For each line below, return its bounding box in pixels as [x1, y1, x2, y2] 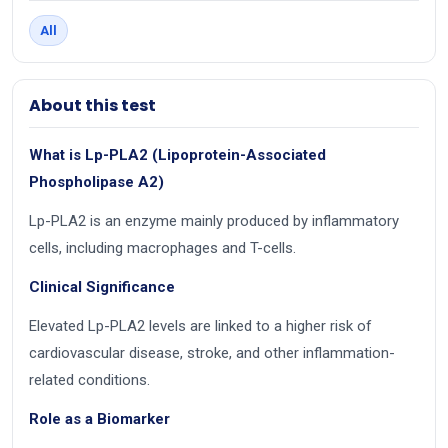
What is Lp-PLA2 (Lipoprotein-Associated [29, 146, 326, 165]
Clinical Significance [29, 278, 175, 297]
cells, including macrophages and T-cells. [29, 239, 296, 258]
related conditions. [29, 371, 150, 390]
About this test [29, 94, 156, 118]
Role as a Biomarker [29, 410, 170, 429]
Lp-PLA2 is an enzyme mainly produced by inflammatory [29, 212, 399, 231]
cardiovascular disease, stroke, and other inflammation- [29, 344, 395, 363]
